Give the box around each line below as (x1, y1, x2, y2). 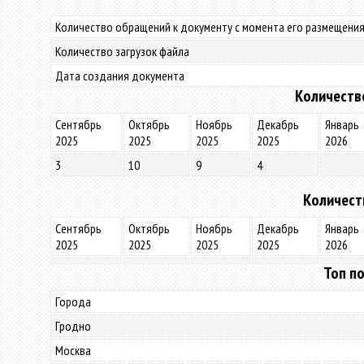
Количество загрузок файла (55, 43, 189, 59)
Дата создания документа (55, 67, 184, 84)
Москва (55, 342, 91, 358)
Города (55, 293, 91, 310)
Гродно (55, 318, 91, 334)
